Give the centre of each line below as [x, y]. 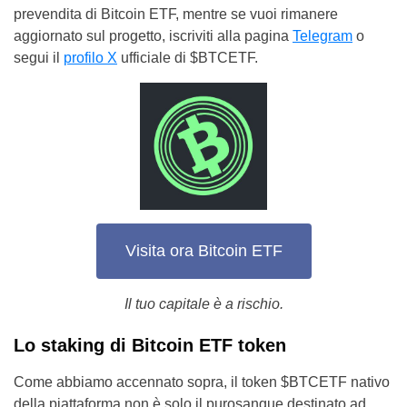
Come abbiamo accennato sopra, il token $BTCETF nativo [202, 382]
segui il [39, 57]
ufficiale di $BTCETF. [188, 57]
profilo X [90, 57]
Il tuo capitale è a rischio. [203, 303]
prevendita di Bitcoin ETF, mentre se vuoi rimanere [176, 14]
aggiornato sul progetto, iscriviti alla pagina [153, 35]
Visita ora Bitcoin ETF [203, 251]
